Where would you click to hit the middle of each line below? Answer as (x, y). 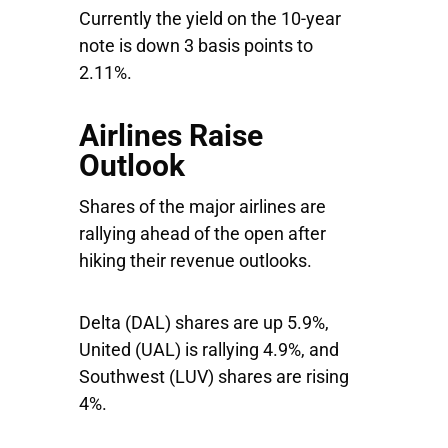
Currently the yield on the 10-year (210, 18)
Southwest (124, 376)
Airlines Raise (171, 135)
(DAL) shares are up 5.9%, (227, 322)
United (107, 349)
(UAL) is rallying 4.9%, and (237, 349)
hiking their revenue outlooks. (195, 260)
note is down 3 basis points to (196, 45)
